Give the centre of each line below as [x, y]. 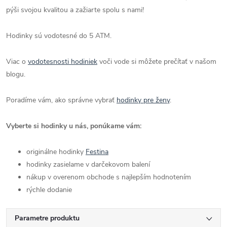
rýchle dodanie [49, 190]
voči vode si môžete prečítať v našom [157, 62]
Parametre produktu [47, 218]
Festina [97, 152]
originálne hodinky [56, 152]
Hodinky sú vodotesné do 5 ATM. [59, 36]
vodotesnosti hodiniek [63, 62]
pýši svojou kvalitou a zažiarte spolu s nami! [76, 10]
